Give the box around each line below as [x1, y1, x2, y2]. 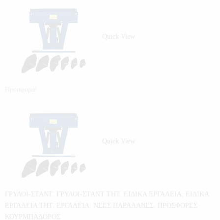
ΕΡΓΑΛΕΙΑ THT [5, 202, 53, 209]
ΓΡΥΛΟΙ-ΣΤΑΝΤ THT [56, 191, 120, 198]
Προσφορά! [5, 86, 37, 93]
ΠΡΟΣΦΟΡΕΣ [158, 202, 197, 209]
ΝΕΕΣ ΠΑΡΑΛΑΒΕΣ [93, 202, 154, 209]
